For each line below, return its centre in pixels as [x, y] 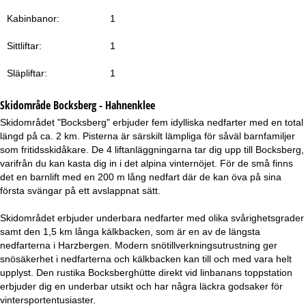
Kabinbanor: [33, 18]
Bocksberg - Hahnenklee [104, 105]
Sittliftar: [24, 45]
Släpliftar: [27, 73]
